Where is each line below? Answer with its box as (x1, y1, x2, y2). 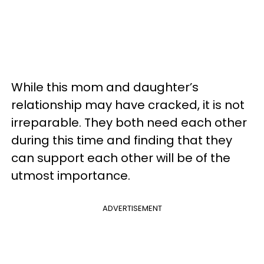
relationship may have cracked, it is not (11, 97, 245, 113)
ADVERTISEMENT (102, 203, 162, 214)
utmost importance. (11, 167, 130, 184)
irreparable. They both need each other (11, 114, 247, 131)
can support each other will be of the (11, 150, 230, 166)
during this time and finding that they (11, 132, 232, 148)
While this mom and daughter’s (11, 79, 199, 95)
